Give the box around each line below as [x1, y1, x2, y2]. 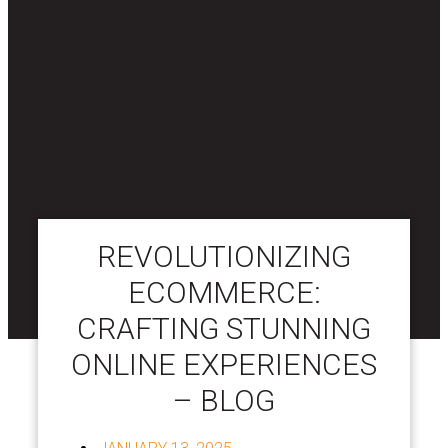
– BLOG [173, 382, 275, 418]
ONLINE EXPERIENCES [71, 346, 377, 382]
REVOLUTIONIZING [97, 238, 351, 274]
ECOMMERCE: [127, 274, 321, 310]
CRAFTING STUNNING [77, 310, 371, 346]
